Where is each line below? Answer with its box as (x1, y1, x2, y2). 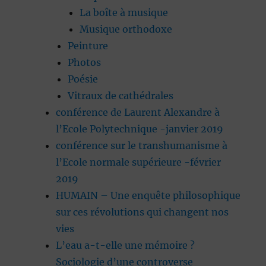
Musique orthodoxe (80, 23, 173, 36)
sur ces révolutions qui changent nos (56, 206, 229, 218)
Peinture (68, 40, 109, 52)
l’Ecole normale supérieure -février (56, 156, 221, 169)
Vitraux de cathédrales (68, 90, 174, 102)
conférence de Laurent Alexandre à (56, 106, 220, 119)
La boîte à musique (80, 7, 169, 19)
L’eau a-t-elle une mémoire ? (56, 239, 195, 252)
